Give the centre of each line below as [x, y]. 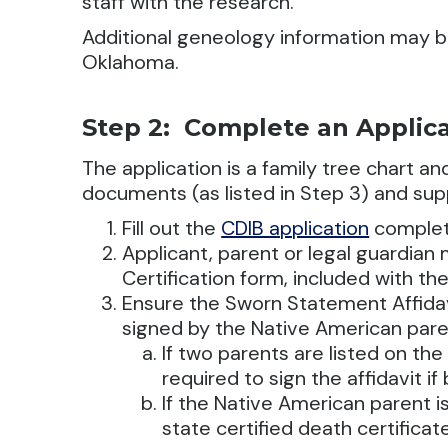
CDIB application [295, 228]
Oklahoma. [131, 62]
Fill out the [172, 228]
